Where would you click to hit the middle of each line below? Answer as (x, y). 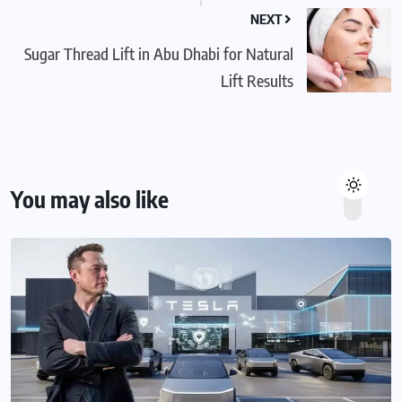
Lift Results (257, 81)
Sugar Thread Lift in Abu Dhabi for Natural (159, 54)
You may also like (90, 200)
